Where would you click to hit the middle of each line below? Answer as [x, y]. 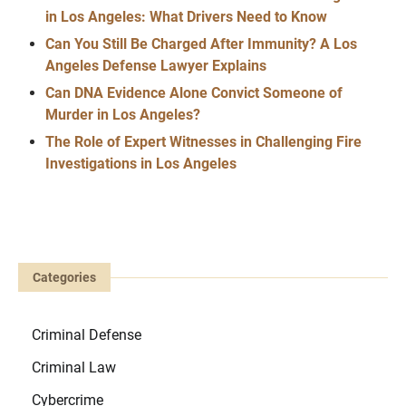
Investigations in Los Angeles [141, 164]
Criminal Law [74, 368]
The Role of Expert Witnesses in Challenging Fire [203, 142]
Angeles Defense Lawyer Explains [156, 66]
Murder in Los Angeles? [123, 115]
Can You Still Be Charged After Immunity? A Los [201, 44]
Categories [64, 278]
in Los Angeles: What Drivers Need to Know [186, 17]
